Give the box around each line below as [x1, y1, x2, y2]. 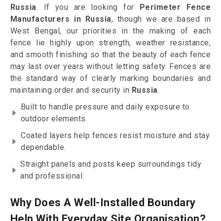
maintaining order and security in [10, 85, 132, 95]
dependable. [21, 143, 66, 152]
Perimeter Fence [139, 2, 211, 12]
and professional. [20, 171, 84, 181]
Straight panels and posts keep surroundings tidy [20, 159, 202, 169]
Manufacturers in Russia [10, 14, 111, 24]
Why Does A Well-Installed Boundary [10, 196, 196, 209]
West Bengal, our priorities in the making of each [10, 26, 211, 36]
